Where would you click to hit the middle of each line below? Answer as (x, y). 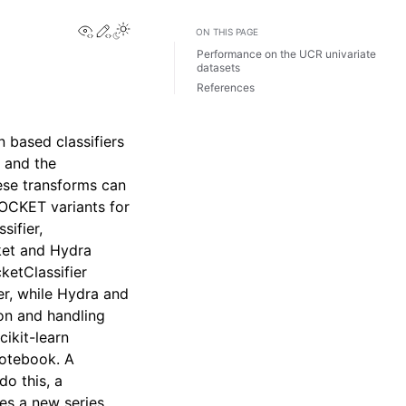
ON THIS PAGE (227, 32)
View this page (144, 29)
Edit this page (159, 29)
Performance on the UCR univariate (286, 54)
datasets (218, 68)
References (226, 87)
